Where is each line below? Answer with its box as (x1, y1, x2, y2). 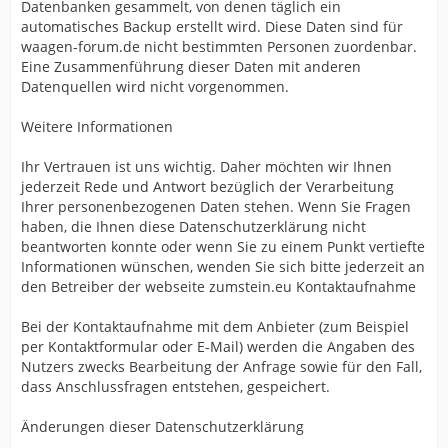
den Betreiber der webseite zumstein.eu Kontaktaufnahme (21, 277, 416, 296)
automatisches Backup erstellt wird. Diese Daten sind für (21, 17, 403, 36)
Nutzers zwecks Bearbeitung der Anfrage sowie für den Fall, (21, 357, 422, 376)
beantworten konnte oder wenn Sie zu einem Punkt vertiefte (21, 237, 425, 256)
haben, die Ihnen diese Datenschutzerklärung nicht (21, 217, 366, 236)
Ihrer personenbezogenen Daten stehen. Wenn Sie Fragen (21, 197, 411, 216)
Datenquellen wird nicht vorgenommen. (21, 77, 289, 96)
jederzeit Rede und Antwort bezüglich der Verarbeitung (21, 177, 394, 196)
